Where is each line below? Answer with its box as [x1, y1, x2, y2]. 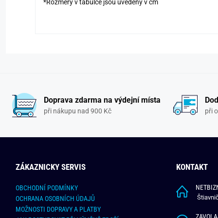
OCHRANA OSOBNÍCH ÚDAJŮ [16, 195, 95, 203]
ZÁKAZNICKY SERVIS [16, 162, 86, 172]
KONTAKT [176, 162, 208, 172]
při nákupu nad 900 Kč [43, 107, 111, 115]
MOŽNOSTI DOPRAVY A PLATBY [16, 205, 101, 214]
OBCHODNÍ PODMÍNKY [16, 184, 78, 192]
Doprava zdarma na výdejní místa [43, 95, 161, 105]
